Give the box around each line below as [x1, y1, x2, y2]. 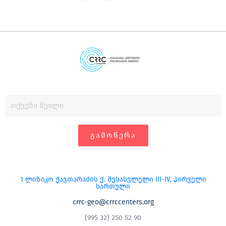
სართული [96, 182, 130, 191]
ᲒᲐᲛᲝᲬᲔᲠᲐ [90, 131, 136, 140]
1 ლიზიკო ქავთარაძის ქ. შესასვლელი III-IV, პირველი [20, 175, 206, 184]
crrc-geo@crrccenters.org [72, 198, 154, 207]
